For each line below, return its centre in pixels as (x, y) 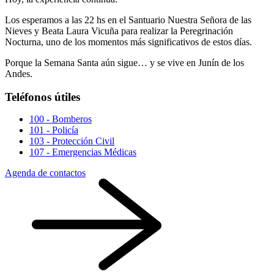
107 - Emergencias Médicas (83, 152)
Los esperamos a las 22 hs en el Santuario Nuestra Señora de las (128, 20)
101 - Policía (54, 130)
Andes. (19, 73)
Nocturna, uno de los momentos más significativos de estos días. (128, 42)
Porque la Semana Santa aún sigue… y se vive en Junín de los (124, 62)
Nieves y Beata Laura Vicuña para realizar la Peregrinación (119, 31)
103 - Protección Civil (72, 141)
